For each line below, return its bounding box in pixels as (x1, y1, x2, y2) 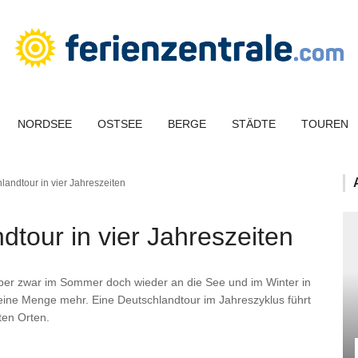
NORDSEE (18, 117, 72, 130)
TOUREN (301, 117, 348, 130)
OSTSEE (97, 117, 142, 130)
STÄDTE (232, 117, 276, 130)
